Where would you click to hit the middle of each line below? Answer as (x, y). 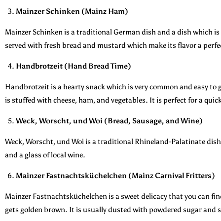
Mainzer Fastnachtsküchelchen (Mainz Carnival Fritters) (115, 175)
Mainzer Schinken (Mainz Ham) (72, 11)
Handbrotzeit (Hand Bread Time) (74, 66)
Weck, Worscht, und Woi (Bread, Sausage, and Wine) (109, 121)
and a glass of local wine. (45, 155)
